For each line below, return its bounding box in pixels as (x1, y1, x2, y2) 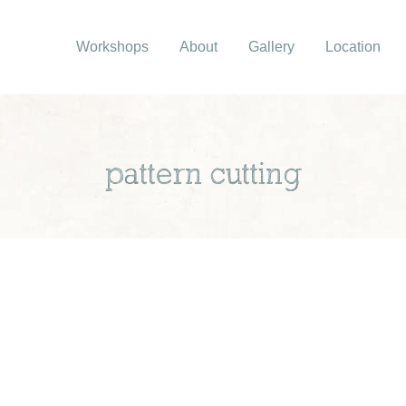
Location (325, 39, 381, 54)
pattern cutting (105, 160, 301, 191)
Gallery (248, 39, 295, 54)
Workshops (76, 39, 149, 54)
